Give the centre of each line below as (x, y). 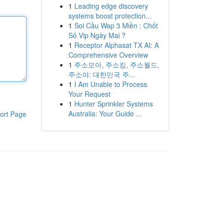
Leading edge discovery (111, 6)
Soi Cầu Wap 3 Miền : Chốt (116, 25)
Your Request (89, 94)
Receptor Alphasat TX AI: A (116, 45)
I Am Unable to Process (110, 84)
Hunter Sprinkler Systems (113, 104)
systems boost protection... (110, 16)
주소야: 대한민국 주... (101, 74)
